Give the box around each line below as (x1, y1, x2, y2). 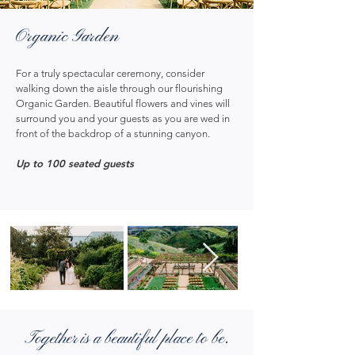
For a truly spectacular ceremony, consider (16, 67, 204, 79)
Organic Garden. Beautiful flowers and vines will (16, 97, 230, 109)
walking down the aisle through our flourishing (16, 82, 223, 94)
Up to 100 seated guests (16, 157, 134, 170)
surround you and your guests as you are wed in (16, 113, 230, 124)
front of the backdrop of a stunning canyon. (16, 128, 217, 139)
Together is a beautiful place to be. (25, 328, 229, 349)
